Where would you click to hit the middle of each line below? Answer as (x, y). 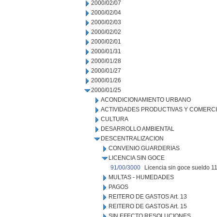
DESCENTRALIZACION (132, 139)
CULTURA (115, 119)
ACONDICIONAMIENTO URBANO (146, 100)
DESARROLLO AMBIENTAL (138, 129)
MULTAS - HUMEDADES (141, 177)
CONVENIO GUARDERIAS (144, 148)
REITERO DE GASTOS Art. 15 (148, 206)
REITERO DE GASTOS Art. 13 (148, 197)
